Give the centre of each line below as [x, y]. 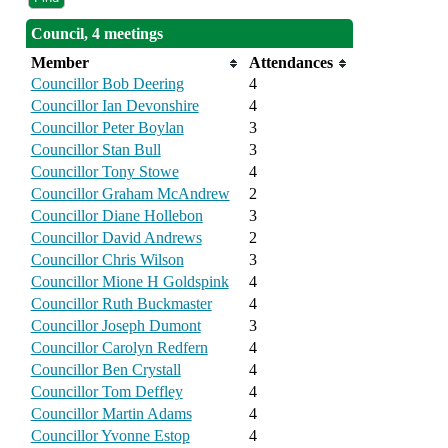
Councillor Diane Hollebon [116, 216]
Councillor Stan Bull [95, 150]
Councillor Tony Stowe [104, 172]
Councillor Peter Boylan [107, 128]
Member [59, 63]
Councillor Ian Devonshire [114, 106]
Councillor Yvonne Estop [110, 436]
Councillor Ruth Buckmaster [121, 304]
